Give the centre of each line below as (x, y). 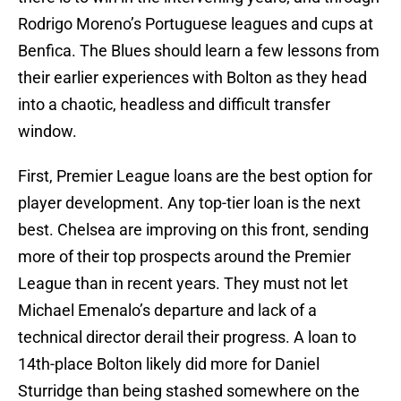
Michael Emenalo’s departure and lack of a (167, 311)
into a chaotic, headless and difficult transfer (174, 105)
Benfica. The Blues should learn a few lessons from (199, 51)
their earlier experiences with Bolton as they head (192, 78)
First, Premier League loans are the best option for (195, 176)
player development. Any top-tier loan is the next (189, 203)
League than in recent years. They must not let (183, 284)
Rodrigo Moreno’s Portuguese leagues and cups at (196, 24)
